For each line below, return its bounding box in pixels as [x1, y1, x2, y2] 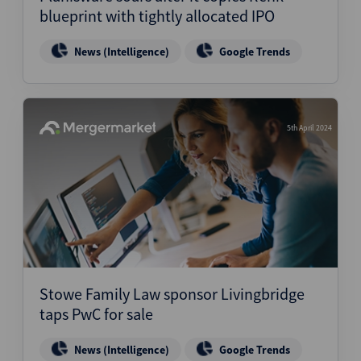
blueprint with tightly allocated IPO [39, 6, 275, 26]
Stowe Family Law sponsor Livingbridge [39, 284, 305, 304]
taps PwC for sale [39, 304, 153, 324]
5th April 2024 [287, 122, 332, 133]
